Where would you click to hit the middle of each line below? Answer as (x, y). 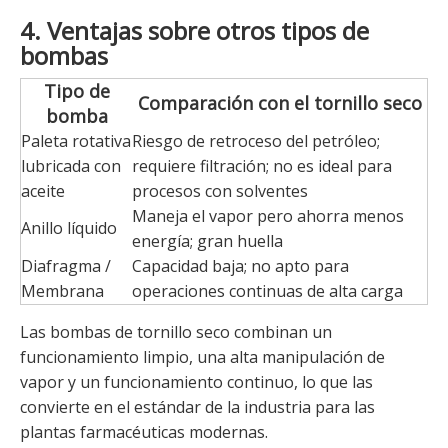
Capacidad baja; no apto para (240, 266)
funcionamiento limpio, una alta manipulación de (202, 357)
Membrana (62, 291)
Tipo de (76, 91)
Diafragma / (66, 266)
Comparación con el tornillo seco (279, 103)
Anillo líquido (69, 228)
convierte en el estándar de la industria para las (197, 407)
